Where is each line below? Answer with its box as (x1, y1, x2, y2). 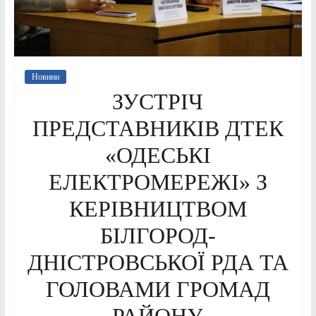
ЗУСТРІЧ (112, 88, 204, 114)
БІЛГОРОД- (99, 222, 216, 248)
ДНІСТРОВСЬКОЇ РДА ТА (27, 249, 288, 275)
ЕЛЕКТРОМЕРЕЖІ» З (48, 169, 267, 195)
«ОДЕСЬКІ (104, 142, 211, 168)
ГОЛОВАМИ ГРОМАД (45, 276, 270, 302)
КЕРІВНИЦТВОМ (68, 195, 247, 221)
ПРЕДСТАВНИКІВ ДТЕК (32, 115, 284, 141)
